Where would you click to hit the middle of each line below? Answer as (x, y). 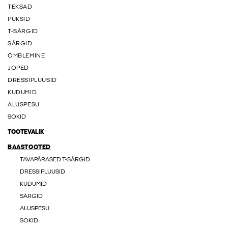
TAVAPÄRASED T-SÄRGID (55, 160)
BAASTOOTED (29, 148)
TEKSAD (20, 7)
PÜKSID (19, 19)
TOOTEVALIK (26, 132)
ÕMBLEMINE (26, 56)
